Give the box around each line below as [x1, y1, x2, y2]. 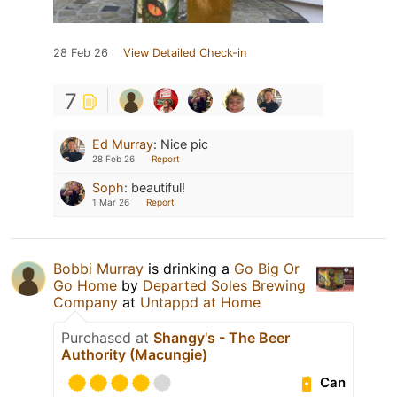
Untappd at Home [140, 292, 261, 311]
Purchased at [61, 328, 153, 346]
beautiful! [131, 179, 185, 195]
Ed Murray [92, 136, 153, 152]
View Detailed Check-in [123, 45, 246, 59]
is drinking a [144, 259, 234, 277]
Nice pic [160, 136, 208, 152]
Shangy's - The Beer [153, 328, 290, 346]
